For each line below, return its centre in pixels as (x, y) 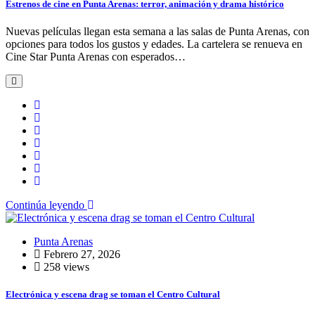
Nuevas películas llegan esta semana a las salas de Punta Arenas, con (157, 31)
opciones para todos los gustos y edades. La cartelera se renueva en (154, 44)
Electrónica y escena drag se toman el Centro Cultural (113, 294)
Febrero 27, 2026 (81, 254)
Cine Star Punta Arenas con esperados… (96, 56)
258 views (65, 266)
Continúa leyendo (46, 205)
